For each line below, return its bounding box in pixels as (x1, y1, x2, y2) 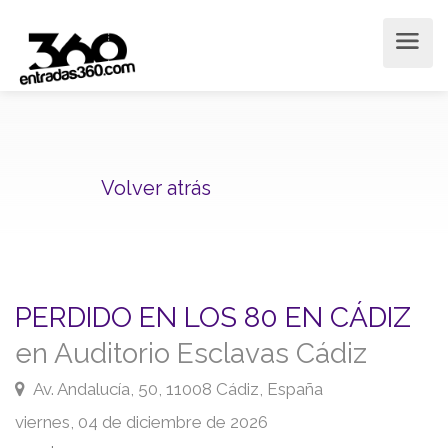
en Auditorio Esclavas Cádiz (15, 337, 367, 370)
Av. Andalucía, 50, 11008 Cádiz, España (30, 379, 323, 399)
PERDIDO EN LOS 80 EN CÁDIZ (15, 301, 411, 334)
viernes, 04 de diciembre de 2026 (15, 412, 268, 432)
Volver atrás (101, 175, 211, 200)
